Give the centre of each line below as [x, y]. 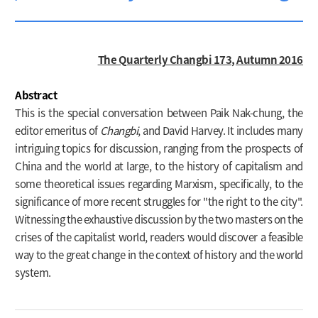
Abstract [36, 95]
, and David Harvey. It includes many [220, 130]
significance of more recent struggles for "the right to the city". [159, 201]
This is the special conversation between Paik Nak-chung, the [159, 113]
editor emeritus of [57, 130]
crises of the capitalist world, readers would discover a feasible [159, 237]
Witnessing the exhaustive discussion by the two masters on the [159, 219]
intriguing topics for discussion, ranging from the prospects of [159, 148]
